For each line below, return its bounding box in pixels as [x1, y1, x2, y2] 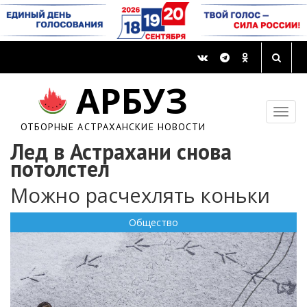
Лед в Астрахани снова [10, 137, 232, 167]
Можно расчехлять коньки [10, 182, 270, 209]
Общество [129, 216, 178, 230]
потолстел [10, 154, 110, 184]
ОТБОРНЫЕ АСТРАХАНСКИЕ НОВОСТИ [20, 121, 206, 134]
